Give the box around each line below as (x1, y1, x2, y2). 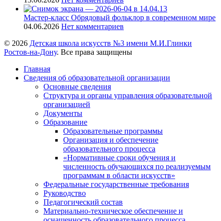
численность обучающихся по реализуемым (63, 162, 211, 171)
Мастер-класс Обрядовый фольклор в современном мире (24, 13, 216, 22)
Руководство (43, 189, 86, 198)
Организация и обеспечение (63, 136, 158, 145)
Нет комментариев (61, 22, 124, 31)
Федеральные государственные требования (43, 180, 189, 189)
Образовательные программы (63, 127, 163, 136)
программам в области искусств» (63, 171, 175, 180)
